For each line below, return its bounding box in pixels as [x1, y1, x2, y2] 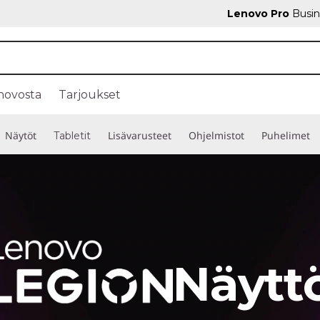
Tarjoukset [59, 88, 121, 101]
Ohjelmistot [189, 129, 244, 142]
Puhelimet [261, 129, 310, 142]
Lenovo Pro [227, 7, 289, 20]
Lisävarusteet [108, 129, 171, 142]
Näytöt [5, 129, 36, 142]
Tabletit [54, 129, 91, 142]
